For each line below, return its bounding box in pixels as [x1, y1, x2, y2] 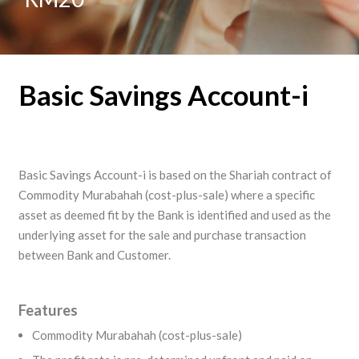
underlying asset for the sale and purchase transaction [18, 228, 306, 242]
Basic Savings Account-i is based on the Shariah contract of [18, 167, 332, 182]
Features [18, 301, 78, 319]
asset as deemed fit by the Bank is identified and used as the [18, 208, 331, 222]
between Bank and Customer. [18, 248, 171, 262]
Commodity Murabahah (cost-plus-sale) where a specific [18, 188, 315, 202]
